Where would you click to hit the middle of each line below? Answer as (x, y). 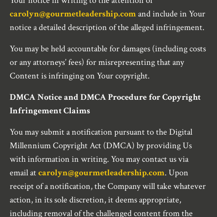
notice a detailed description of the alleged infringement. (107, 28)
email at (24, 173)
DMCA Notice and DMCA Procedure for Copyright (105, 97)
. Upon (177, 173)
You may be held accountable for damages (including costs (108, 49)
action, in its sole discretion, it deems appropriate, (95, 200)
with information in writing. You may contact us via (99, 159)
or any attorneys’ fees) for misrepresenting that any (97, 62)
